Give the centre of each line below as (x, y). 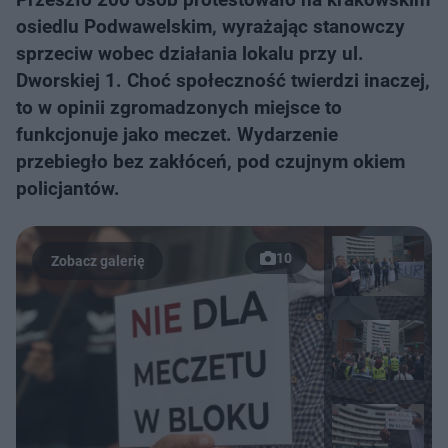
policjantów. (68, 188)
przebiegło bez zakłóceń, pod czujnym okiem (210, 161)
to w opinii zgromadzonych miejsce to (179, 107)
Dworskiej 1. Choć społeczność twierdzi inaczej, (223, 80)
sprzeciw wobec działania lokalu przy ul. (190, 53)
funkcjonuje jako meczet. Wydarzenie (177, 134)
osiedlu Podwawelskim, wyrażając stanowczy (210, 26)
